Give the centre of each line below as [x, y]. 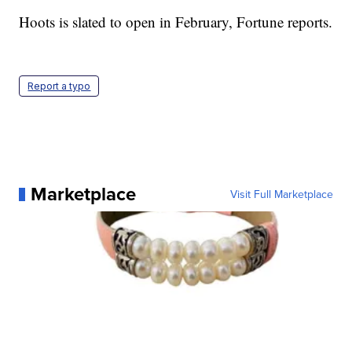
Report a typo [59, 86]
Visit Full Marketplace [281, 194]
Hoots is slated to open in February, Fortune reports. [176, 22]
